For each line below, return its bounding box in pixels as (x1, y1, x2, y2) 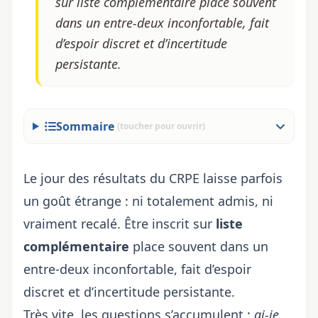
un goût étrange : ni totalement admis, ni (23, 192, 273, 209)
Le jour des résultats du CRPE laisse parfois (23, 170, 283, 187)
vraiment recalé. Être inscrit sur (23, 215, 216, 232)
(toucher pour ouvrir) (116, 120, 205, 132)
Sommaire (55, 119, 114, 134)
